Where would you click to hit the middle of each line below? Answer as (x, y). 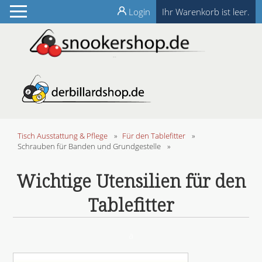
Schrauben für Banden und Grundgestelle (89, 146)
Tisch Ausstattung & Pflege (62, 135)
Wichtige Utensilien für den (131, 181)
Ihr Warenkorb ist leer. (206, 12)
